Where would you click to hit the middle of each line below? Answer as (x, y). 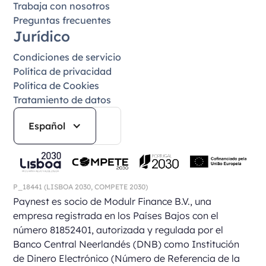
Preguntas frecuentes (62, 20)
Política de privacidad (63, 71)
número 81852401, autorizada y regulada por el (118, 230)
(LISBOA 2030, (69, 187)
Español (47, 126)
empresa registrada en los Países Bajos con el (116, 216)
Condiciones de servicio (67, 57)
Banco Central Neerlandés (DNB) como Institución (126, 244)
